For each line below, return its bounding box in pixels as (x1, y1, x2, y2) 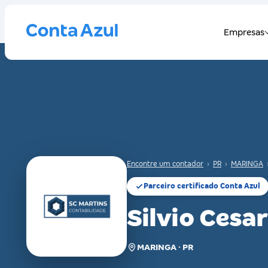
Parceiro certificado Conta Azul (144, 182, 260, 190)
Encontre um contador (127, 160, 203, 168)
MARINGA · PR (137, 242, 193, 252)
